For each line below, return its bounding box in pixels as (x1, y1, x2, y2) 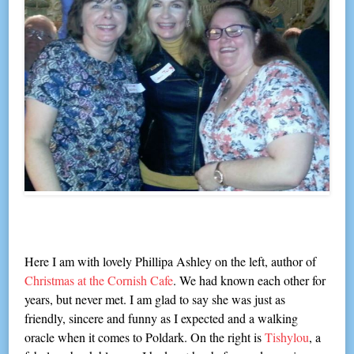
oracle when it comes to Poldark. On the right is (24, 328, 265, 345)
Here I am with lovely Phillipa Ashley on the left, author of (24, 252, 317, 269)
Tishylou (265, 328, 310, 345)
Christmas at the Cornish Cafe (24, 271, 174, 288)
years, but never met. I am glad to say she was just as (24, 290, 286, 307)
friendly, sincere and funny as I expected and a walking (24, 309, 299, 326)
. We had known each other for (173, 271, 326, 288)
